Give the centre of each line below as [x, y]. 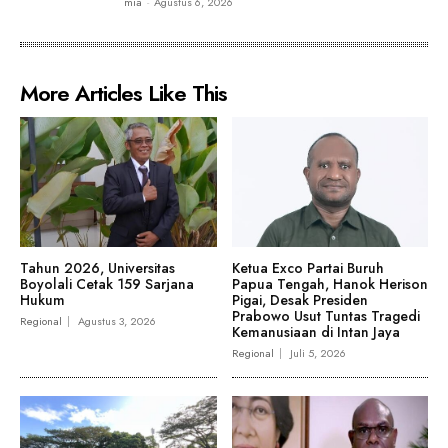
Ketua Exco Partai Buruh [307, 267]
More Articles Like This [123, 92]
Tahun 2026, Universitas [97, 267]
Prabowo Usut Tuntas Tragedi [325, 315]
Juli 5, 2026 [317, 352]
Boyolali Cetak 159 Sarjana [107, 283]
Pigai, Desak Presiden [299, 299]
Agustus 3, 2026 [117, 320]
